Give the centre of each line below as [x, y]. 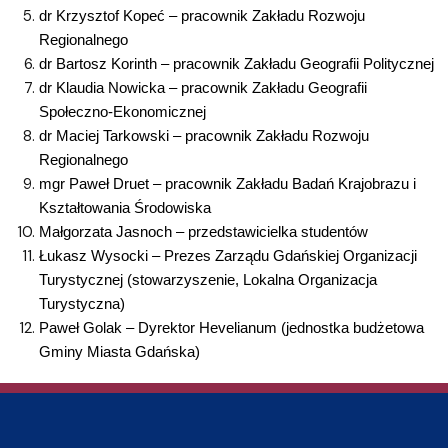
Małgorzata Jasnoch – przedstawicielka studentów [203, 231]
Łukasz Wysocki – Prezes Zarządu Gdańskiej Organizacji [227, 255]
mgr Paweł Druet [95, 183]
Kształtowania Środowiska [124, 207]
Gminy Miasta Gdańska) [119, 351]
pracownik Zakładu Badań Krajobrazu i [290, 183]
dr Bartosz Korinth [99, 63]
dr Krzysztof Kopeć [103, 15]
